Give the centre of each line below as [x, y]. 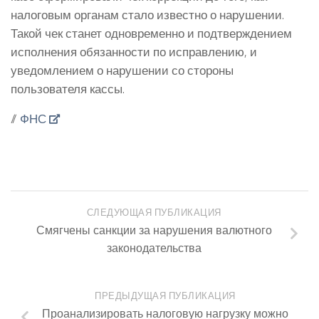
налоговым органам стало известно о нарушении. [147, 14]
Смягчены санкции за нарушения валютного [154, 230]
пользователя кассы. [68, 88]
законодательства [154, 248]
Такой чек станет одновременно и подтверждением [151, 33]
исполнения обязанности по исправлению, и [134, 51]
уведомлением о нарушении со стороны [122, 70]
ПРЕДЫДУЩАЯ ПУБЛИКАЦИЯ [165, 296]
